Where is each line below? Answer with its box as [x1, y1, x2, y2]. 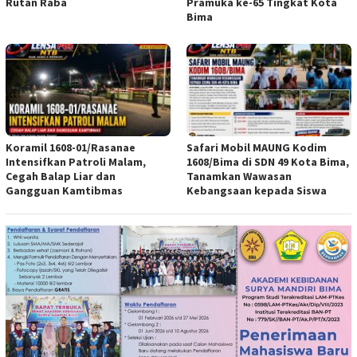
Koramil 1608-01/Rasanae [6, 140, 135, 155]
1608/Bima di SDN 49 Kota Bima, [186, 155, 349, 170]
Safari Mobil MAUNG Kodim [186, 140, 327, 155]
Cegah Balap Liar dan [6, 169, 116, 184]
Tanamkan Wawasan [186, 169, 292, 184]
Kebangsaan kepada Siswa [186, 183, 327, 198]
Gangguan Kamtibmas [6, 183, 123, 198]
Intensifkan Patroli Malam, [6, 155, 146, 170]
